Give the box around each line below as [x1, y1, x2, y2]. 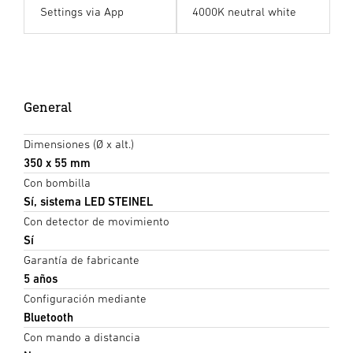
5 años [24, 272, 58, 286]
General [24, 98, 72, 116]
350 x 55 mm [24, 156, 91, 170]
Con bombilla [24, 176, 91, 190]
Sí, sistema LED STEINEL [24, 195, 153, 209]
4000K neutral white [192, 5, 296, 19]
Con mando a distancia [24, 330, 140, 344]
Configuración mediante [24, 292, 147, 306]
